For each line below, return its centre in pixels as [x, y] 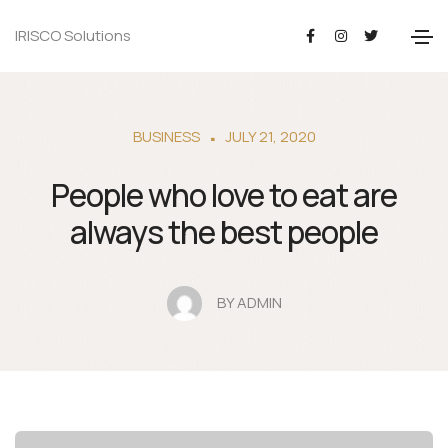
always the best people [224, 232]
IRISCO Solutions [73, 35]
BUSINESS [166, 136]
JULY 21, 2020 [270, 136]
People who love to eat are [224, 195]
